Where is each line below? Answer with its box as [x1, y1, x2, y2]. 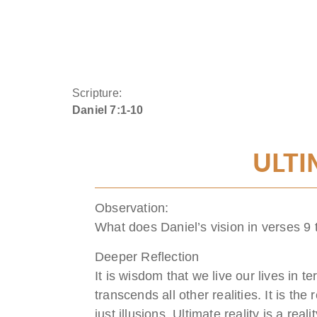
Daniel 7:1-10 [72, 104, 144, 117]
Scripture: [72, 87, 122, 100]
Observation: [95, 201, 169, 216]
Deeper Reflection [95, 249, 200, 264]
